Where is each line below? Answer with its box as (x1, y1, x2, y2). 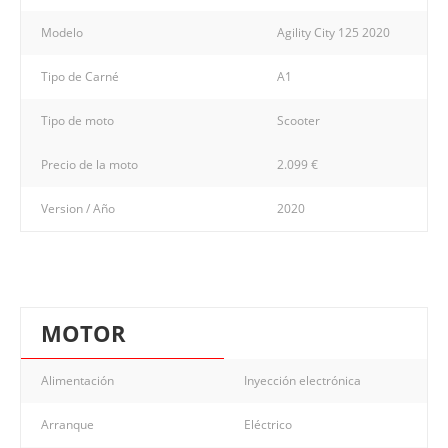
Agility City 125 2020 (277, 23, 390, 41)
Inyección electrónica (244, 371, 361, 389)
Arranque (41, 415, 94, 433)
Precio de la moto (41, 155, 138, 173)
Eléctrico (244, 415, 292, 433)
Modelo (41, 23, 83, 41)
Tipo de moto (41, 111, 114, 129)
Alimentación (41, 371, 114, 389)
